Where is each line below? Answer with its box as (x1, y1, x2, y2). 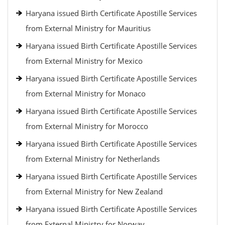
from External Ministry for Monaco (26, 88, 146, 98)
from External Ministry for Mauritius (26, 23, 151, 33)
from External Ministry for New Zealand (26, 186, 163, 196)
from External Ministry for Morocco (26, 121, 148, 131)
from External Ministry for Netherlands (26, 154, 160, 164)
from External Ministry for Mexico (26, 56, 143, 66)
